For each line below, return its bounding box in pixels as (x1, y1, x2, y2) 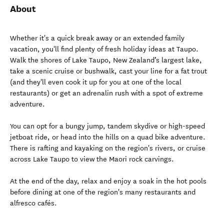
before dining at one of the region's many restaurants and (10, 188, 195, 196)
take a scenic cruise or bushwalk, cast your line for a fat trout (10, 67, 207, 75)
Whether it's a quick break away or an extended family (10, 34, 184, 42)
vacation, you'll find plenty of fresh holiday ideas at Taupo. (10, 45, 198, 53)
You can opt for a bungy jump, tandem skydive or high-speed (10, 122, 205, 130)
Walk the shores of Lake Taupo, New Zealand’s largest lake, (10, 56, 202, 64)
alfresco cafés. (10, 199, 57, 207)
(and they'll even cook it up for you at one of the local (10, 78, 181, 86)
